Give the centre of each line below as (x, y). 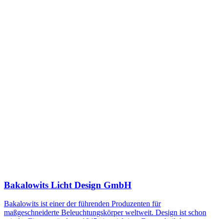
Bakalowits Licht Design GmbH (68, 185)
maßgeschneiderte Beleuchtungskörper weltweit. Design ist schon (105, 213)
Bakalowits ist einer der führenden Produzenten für (82, 204)
